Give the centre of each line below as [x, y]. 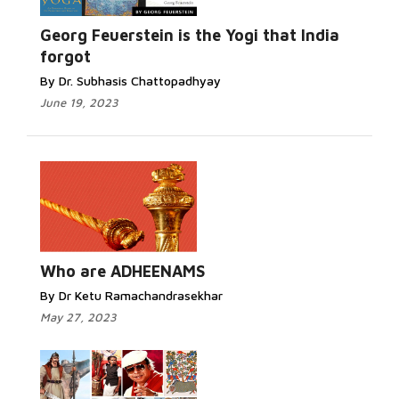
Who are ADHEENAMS [122, 271]
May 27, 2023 [78, 317]
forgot [65, 57]
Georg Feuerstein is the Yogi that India [190, 35]
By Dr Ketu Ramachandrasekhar [131, 295]
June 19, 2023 [79, 102]
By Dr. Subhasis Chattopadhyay [130, 81]
